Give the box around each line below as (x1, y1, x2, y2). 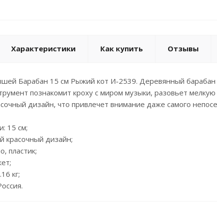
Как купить (100, 44, 143, 53)
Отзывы (168, 44, 199, 53)
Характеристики (11, 44, 76, 53)
